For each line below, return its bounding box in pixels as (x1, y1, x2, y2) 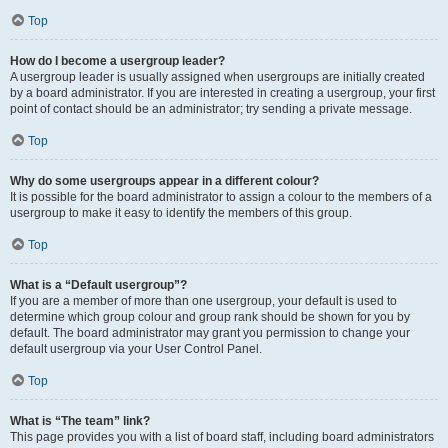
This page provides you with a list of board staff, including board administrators (10, 430, 434, 444)
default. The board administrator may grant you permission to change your (10, 326, 410, 340)
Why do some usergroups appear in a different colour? (10, 174, 319, 188)
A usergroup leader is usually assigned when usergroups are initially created (10, 70, 425, 84)
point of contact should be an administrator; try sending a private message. (10, 102, 412, 116)
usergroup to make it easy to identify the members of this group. (10, 206, 352, 220)
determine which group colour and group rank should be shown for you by (10, 310, 410, 324)
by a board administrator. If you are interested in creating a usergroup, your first (10, 86, 435, 100)
